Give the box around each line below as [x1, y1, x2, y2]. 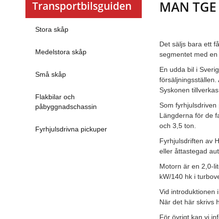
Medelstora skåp [35, 48, 87, 56]
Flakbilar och [35, 93, 75, 101]
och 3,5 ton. [159, 122, 197, 130]
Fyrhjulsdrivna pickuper [35, 125, 107, 133]
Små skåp [35, 70, 66, 79]
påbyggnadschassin [35, 103, 97, 111]
